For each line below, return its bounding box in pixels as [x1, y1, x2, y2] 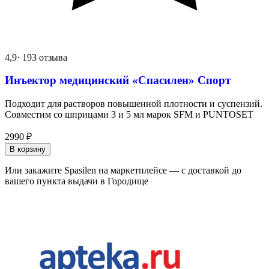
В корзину [10, 144, 46, 154]
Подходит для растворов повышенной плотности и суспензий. [5, 98, 262, 109]
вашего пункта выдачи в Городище [5, 175, 148, 186]
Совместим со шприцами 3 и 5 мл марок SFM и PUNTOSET [5, 109, 253, 119]
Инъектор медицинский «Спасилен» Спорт [5, 74, 231, 87]
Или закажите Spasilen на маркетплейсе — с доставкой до [5, 165, 241, 175]
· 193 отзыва [17, 52, 67, 62]
